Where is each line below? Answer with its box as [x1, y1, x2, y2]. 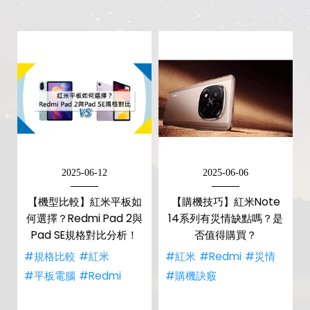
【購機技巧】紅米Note [171, 194, 280, 209]
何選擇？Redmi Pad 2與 [26, 211, 143, 226]
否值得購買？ [194, 228, 257, 242]
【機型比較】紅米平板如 [27, 194, 142, 209]
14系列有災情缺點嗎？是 [168, 211, 283, 226]
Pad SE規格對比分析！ [31, 228, 138, 242]
